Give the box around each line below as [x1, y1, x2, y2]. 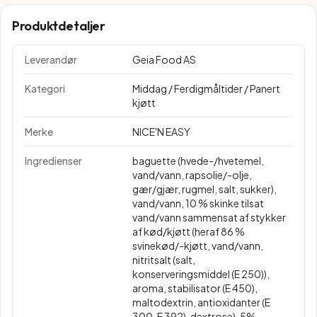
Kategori [25, 82, 65, 95]
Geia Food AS [132, 53, 196, 66]
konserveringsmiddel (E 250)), [132, 267, 270, 280]
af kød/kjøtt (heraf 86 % [132, 225, 245, 238]
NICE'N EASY [132, 125, 190, 138]
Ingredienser [25, 154, 82, 167]
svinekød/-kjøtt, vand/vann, [132, 239, 263, 252]
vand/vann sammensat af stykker [132, 211, 286, 224]
